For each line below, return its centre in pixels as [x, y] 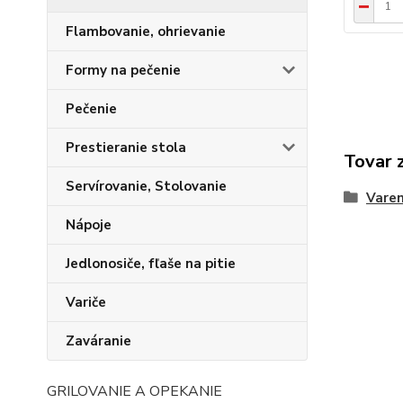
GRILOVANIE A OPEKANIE [134, 391]
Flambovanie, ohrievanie [146, 31]
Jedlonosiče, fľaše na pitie [151, 264]
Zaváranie [99, 341]
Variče [86, 302]
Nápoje [89, 225]
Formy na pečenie [123, 70]
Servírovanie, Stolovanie [146, 186]
